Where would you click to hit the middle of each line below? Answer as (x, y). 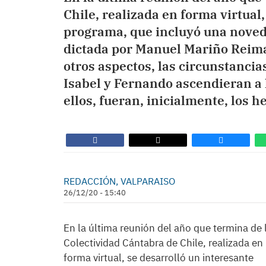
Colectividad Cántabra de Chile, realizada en (163, 243)
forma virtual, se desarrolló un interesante (159, 258)
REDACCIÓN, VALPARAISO (119, 181)
